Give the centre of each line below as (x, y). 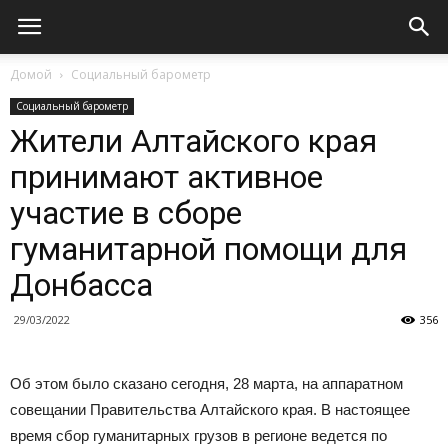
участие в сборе (126, 213)
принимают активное (166, 177)
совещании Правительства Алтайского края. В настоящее (210, 409)
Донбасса (81, 285)
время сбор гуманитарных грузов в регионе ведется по (198, 435)
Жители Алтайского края (193, 141)
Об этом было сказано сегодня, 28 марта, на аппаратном (206, 383)
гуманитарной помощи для (208, 249)
